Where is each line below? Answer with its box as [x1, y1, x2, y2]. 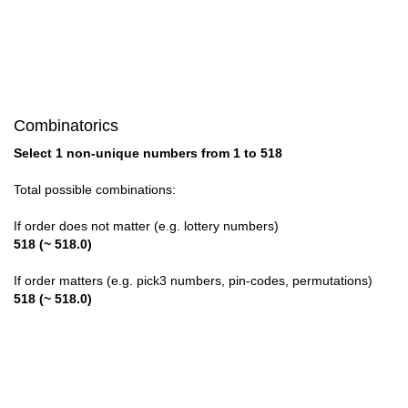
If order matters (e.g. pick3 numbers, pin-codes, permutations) [14, 273, 372, 289]
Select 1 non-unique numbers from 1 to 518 [14, 146, 282, 161]
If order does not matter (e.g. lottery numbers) [14, 219, 279, 234]
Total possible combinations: [14, 182, 176, 198]
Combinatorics [14, 117, 118, 136]
